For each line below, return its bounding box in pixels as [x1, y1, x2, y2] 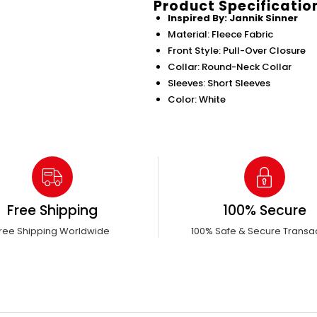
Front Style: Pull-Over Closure [167, 44, 306, 58]
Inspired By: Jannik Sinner [167, 11, 298, 25]
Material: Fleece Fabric [167, 28, 273, 42]
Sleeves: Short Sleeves [167, 76, 270, 91]
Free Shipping [6, 201, 98, 221]
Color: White [167, 93, 226, 107]
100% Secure [222, 201, 306, 221]
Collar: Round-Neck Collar [167, 60, 292, 74]
